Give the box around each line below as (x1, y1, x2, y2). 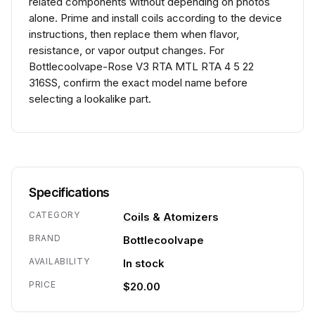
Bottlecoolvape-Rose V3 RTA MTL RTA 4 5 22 (29, 60, 254, 73)
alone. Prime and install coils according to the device (29, 11, 282, 25)
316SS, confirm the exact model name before (29, 76, 247, 89)
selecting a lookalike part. (29, 92, 151, 105)
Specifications (29, 185, 110, 200)
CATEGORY (29, 210, 80, 220)
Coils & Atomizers (123, 210, 219, 224)
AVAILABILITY (29, 256, 90, 266)
